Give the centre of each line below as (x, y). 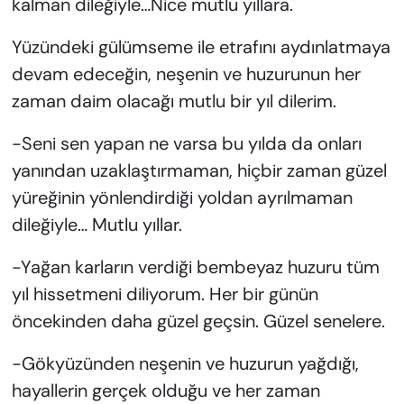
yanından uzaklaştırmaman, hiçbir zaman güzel (199, 171)
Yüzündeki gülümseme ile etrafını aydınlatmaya (201, 47)
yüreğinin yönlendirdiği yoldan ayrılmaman (182, 198)
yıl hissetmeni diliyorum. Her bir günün (165, 294)
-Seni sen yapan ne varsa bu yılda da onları (186, 144)
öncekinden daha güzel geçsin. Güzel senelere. (198, 321)
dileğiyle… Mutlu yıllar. (96, 225)
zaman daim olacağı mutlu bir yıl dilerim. (174, 101)
